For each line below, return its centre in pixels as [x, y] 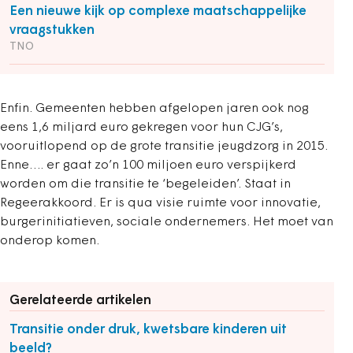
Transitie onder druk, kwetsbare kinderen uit [148, 330]
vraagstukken [52, 30]
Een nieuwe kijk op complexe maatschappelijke [158, 11]
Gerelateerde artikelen [80, 301]
